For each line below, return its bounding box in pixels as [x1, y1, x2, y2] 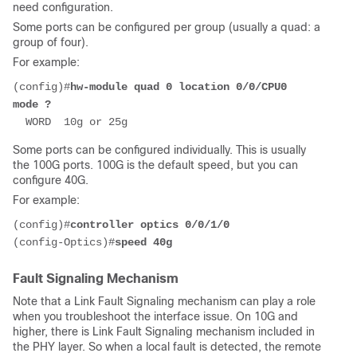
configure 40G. [13, 174, 88, 187]
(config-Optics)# [13, 236, 115, 249]
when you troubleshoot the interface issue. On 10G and [13, 310, 298, 324]
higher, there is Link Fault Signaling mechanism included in [13, 325, 315, 339]
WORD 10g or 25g [13, 116, 127, 129]
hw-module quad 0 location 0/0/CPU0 [70, 80, 287, 94]
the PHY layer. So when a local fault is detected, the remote [13, 340, 321, 354]
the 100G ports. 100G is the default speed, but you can [13, 159, 298, 172]
